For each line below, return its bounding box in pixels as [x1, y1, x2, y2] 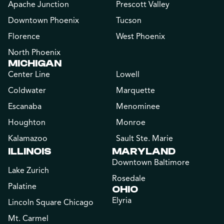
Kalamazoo [8, 133, 47, 143]
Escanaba [8, 101, 41, 111]
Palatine [8, 181, 36, 191]
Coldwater [8, 85, 46, 95]
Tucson [116, 15, 141, 25]
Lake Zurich [8, 165, 49, 175]
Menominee [116, 101, 160, 111]
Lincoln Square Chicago [8, 197, 93, 207]
